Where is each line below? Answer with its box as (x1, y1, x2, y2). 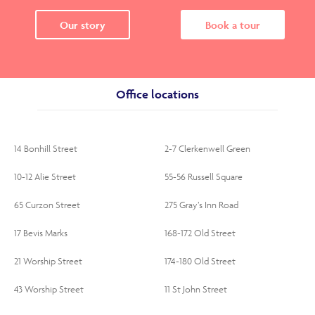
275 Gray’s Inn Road (165, 199, 238, 211)
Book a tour (205, 18, 260, 32)
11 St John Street (165, 283, 227, 295)
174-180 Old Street (165, 255, 236, 267)
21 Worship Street (14, 255, 82, 267)
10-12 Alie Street (14, 171, 76, 183)
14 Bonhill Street (14, 143, 77, 155)
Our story (59, 18, 105, 32)
